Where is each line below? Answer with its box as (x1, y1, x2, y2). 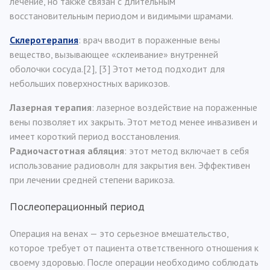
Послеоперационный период (10, 199, 145, 213)
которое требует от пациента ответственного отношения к (10, 242, 259, 254)
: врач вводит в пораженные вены (78, 34, 220, 46)
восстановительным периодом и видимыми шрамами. (10, 10, 233, 22)
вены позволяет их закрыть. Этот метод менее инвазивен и (10, 116, 257, 128)
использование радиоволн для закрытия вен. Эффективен (10, 159, 250, 171)
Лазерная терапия (10, 101, 92, 113)
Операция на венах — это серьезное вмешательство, (10, 227, 228, 239)
